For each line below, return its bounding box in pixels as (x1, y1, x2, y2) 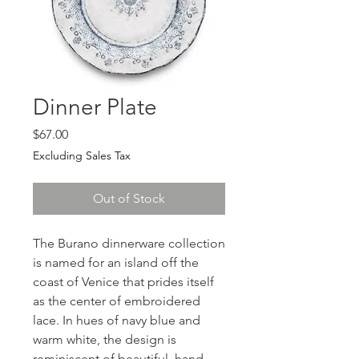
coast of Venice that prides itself (33, 273, 214, 289)
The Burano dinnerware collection (33, 235, 225, 251)
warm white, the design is (33, 331, 176, 347)
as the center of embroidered (33, 292, 200, 309)
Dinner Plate (33, 93, 157, 120)
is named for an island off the (33, 254, 199, 270)
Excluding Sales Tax (33, 147, 131, 163)
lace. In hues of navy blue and (33, 312, 200, 328)
